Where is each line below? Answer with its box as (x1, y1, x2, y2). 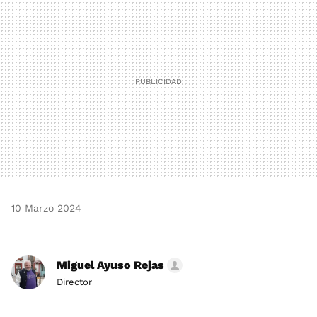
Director (57, 277, 92, 288)
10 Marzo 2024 (11, 202, 81, 214)
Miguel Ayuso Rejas (57, 258, 164, 272)
